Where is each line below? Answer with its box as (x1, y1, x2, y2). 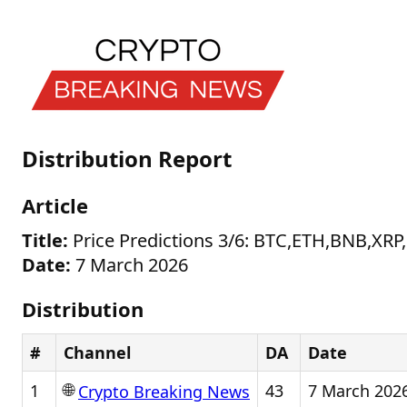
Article (22, 192, 88, 219)
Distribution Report (22, 144, 232, 174)
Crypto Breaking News (78, 381, 250, 403)
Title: (22, 228, 68, 253)
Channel (64, 342, 131, 363)
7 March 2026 (71, 253, 188, 277)
